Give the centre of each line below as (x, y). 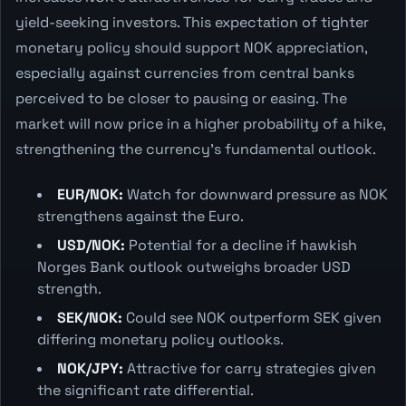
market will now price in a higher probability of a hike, (200, 123)
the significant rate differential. (145, 390)
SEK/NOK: (90, 317)
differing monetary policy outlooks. (160, 339)
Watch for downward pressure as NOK (256, 194)
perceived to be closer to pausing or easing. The (181, 98)
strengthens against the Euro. (140, 216)
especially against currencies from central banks (185, 72)
